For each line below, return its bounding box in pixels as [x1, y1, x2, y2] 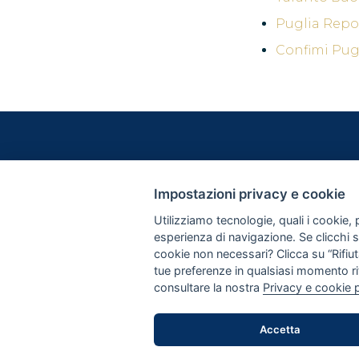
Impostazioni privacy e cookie [154, 186, 345, 203]
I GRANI [308, 229, 345, 243]
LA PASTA [308, 212, 357, 225]
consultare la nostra [154, 280, 263, 295]
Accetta [259, 322, 301, 336]
